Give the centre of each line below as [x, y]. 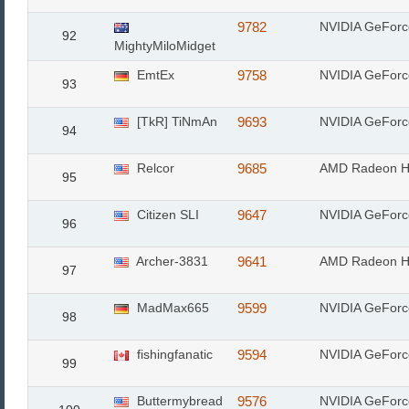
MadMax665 [171, 308]
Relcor [154, 168]
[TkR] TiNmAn [175, 121]
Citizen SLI [166, 215]
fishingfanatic [173, 354]
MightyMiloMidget [165, 46]
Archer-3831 [171, 261]
